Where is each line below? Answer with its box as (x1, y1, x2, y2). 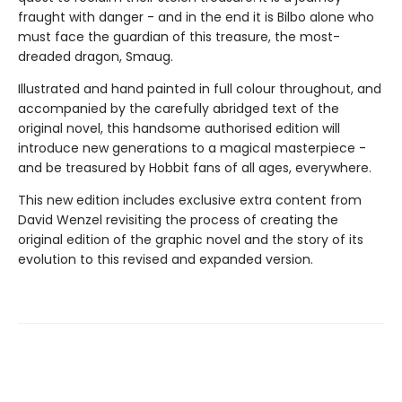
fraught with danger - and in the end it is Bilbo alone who (18, 8, 374, 27)
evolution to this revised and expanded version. (18, 250, 313, 269)
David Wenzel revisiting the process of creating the (18, 211, 338, 230)
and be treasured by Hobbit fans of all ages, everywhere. (18, 159, 371, 178)
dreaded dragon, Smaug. (18, 48, 173, 66)
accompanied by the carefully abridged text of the (18, 100, 339, 118)
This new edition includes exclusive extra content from (18, 191, 362, 210)
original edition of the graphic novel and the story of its (18, 231, 363, 249)
